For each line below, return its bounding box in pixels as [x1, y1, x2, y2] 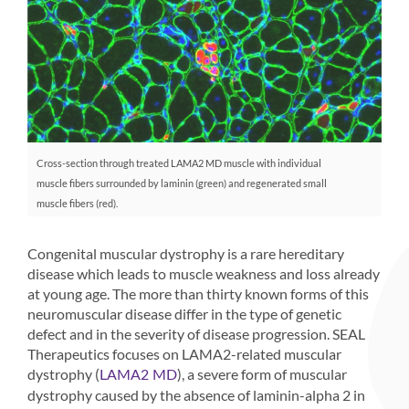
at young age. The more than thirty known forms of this [27, 284, 369, 302]
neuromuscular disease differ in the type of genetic [27, 304, 341, 322]
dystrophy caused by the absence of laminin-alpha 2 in [27, 385, 365, 404]
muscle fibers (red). [37, 196, 118, 209]
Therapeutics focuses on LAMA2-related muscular [27, 344, 341, 362]
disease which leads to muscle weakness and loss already [27, 264, 380, 282]
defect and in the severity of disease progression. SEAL [27, 324, 365, 342]
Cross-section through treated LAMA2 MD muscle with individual [37, 156, 321, 169]
